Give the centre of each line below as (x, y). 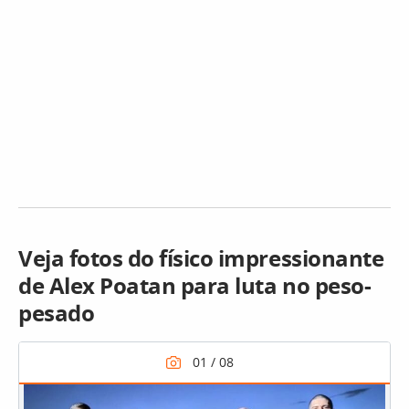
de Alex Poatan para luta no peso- (195, 285)
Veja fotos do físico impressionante (201, 258)
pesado (57, 313)
